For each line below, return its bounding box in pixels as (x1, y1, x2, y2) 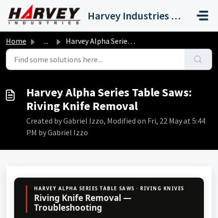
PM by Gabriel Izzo (26, 127, 88, 137)
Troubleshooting (34, 202, 102, 213)
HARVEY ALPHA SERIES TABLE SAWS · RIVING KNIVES (34, 185, 184, 192)
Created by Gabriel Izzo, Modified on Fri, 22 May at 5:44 (26, 116, 205, 126)
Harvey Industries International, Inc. (171, 9, 181, 22)
